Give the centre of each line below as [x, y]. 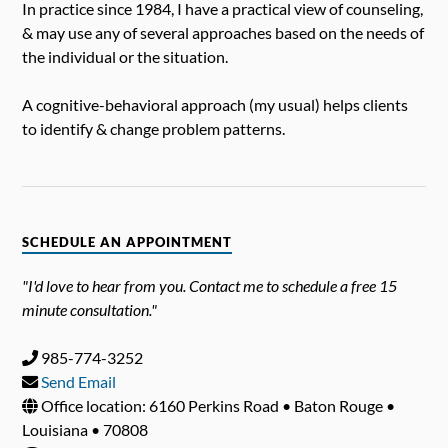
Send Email [79, 382]
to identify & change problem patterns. [154, 129]
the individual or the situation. [125, 57]
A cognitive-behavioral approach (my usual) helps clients [215, 105]
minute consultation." [90, 310]
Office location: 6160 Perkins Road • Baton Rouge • [217, 406]
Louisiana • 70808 [85, 430]
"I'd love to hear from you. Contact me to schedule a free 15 [210, 286]
